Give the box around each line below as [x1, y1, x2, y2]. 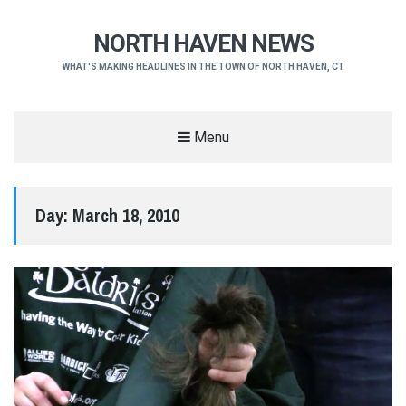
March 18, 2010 [72, 202, 179, 227]
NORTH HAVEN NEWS [92, 30, 314, 58]
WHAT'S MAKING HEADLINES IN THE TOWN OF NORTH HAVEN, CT [62, 62, 344, 72]
